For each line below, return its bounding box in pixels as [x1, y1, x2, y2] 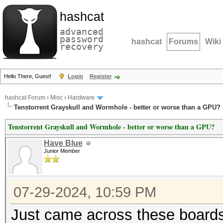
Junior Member [44, 148, 80, 154]
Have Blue [44, 139, 83, 147]
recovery [60, 41, 104, 52]
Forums [169, 37, 198, 46]
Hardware [68, 94, 95, 102]
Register [90, 73, 111, 79]
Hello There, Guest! [4, 73, 53, 79]
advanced [60, 26, 104, 37]
